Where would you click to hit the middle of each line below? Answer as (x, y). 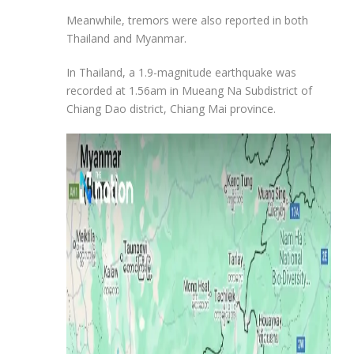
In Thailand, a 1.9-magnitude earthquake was (181, 72)
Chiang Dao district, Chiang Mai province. (171, 108)
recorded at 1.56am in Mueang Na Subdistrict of (189, 90)
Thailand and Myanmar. (126, 38)
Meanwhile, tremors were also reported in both (187, 20)
